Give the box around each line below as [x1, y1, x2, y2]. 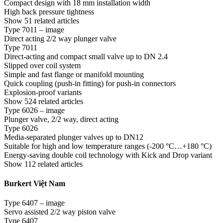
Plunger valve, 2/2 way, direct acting [4, 114, 118, 123]
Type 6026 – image [4, 106, 65, 114]
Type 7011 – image [4, 25, 64, 34]
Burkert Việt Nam [4, 179, 65, 188]
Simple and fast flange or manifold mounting [4, 70, 144, 79]
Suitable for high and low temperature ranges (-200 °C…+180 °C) [4, 141, 212, 150]
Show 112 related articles [4, 159, 83, 168]
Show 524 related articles [4, 97, 83, 106]
